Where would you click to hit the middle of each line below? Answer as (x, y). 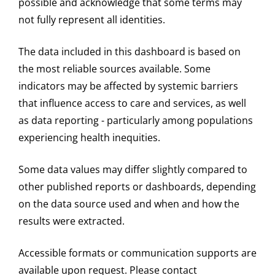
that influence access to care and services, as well (132, 103)
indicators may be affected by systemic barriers (128, 86)
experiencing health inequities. (89, 138)
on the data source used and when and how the (129, 204)
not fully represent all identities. (92, 20)
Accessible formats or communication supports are (137, 253)
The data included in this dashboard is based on (130, 52)
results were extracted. (72, 221)
